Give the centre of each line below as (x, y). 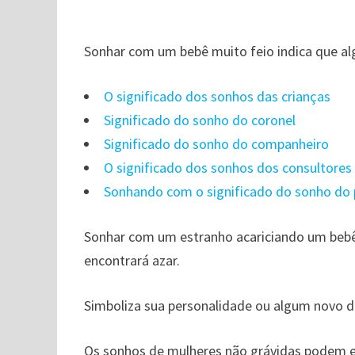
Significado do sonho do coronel (200, 120)
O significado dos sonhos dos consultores (228, 168)
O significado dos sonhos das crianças (218, 96)
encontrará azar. (132, 260)
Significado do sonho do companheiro (217, 144)
